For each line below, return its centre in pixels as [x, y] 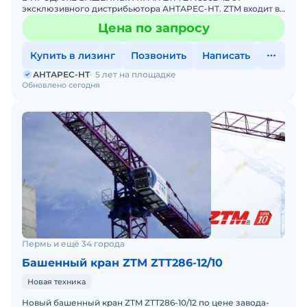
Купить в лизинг [72, 56]
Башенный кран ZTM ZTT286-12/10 [122, 263]
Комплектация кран [65, 30]
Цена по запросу [153, 28]
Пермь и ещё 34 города [73, 244]
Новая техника [57, 282]
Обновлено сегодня [61, 85]
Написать [226, 56]
